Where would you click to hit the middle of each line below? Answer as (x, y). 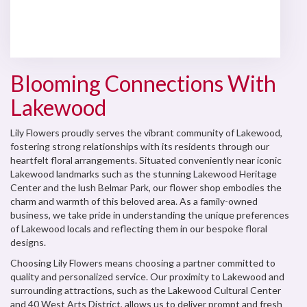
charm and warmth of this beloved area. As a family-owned (134, 201)
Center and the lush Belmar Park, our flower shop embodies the (146, 187)
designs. (28, 242)
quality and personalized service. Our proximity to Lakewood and (147, 276)
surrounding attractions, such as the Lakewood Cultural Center (146, 290)
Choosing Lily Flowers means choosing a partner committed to (143, 262)
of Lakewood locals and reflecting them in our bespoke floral (139, 228)
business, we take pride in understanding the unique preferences (150, 214)
